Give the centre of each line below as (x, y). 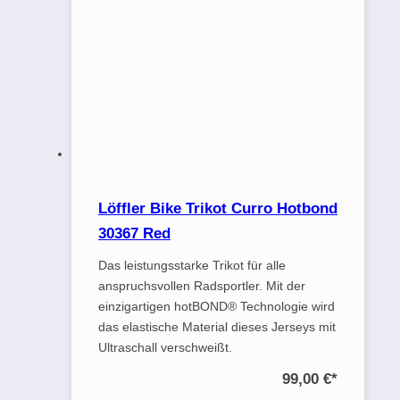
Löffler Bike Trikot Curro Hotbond (218, 208)
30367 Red (134, 233)
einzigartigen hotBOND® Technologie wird (217, 306)
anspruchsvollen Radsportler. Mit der (202, 285)
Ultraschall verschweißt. (165, 347)
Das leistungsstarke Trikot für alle (192, 265)
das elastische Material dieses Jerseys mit (217, 326)
